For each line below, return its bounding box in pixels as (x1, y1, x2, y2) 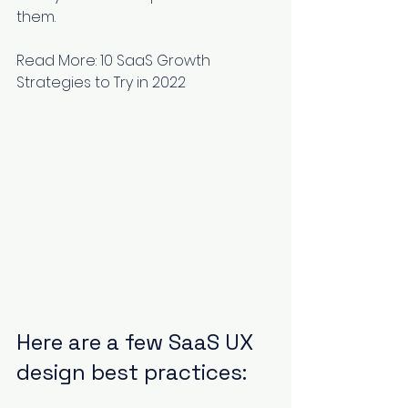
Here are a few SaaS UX (16, 327, 259, 356)
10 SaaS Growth (100, 49, 214, 71)
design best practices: (16, 357, 247, 386)
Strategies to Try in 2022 (16, 71, 186, 93)
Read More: (16, 49, 100, 71)
